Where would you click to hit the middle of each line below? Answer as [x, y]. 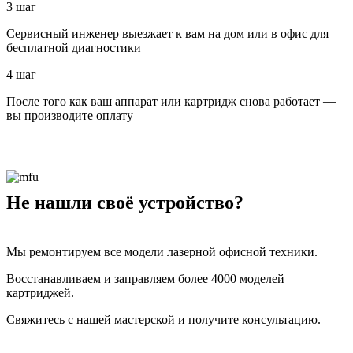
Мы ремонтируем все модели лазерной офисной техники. [162, 251]
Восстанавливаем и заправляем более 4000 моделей [145, 278]
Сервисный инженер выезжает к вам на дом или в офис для [167, 33]
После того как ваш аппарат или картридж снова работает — [171, 101]
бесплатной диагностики [74, 47]
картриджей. [40, 292]
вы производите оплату [70, 115]
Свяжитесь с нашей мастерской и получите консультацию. [163, 319]
